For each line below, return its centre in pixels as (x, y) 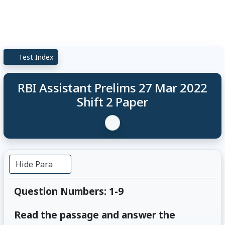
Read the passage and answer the (94, 214)
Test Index (35, 57)
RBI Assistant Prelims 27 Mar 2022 (113, 87)
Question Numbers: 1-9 (69, 191)
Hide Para (35, 164)
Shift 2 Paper (113, 101)
